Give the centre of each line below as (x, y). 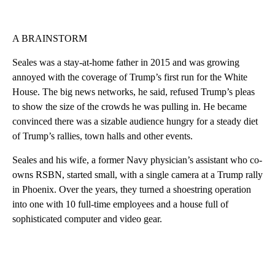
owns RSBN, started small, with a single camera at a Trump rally (137, 174)
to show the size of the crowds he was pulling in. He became (130, 106)
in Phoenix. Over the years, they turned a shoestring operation (132, 189)
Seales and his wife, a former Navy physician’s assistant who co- (137, 160)
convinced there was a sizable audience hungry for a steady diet (135, 121)
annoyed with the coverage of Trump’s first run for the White (130, 77)
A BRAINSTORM (50, 38)
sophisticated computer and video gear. (87, 219)
